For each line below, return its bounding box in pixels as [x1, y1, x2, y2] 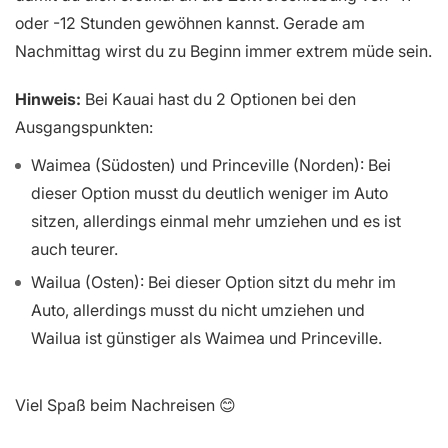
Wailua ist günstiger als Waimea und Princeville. [31, 327, 382, 348]
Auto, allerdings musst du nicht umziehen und [31, 299, 365, 320]
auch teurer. [31, 238, 118, 259]
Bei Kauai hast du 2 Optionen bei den [81, 88, 356, 109]
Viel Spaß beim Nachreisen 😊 [15, 395, 236, 416]
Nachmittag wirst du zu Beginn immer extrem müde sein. [15, 40, 432, 61]
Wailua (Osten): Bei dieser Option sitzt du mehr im [31, 271, 396, 292]
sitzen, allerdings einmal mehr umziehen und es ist [31, 210, 401, 231]
